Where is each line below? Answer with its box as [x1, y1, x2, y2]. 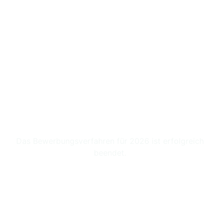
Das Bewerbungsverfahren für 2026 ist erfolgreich [16, 136, 204, 146]
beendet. [94, 148, 126, 158]
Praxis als [75, 92, 145, 111]
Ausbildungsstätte [41, 108, 179, 127]
